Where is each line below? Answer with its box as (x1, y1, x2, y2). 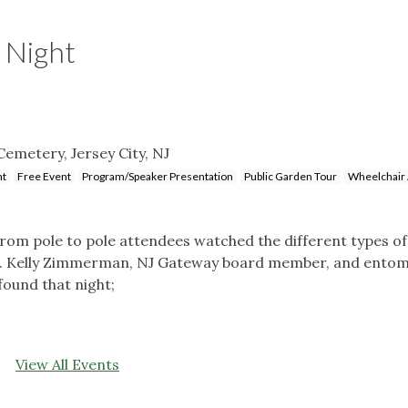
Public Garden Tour (244, 168, 337, 183)
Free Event (17, 168, 71, 183)
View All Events (15, 354, 119, 373)
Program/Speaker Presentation (82, 168, 233, 183)
